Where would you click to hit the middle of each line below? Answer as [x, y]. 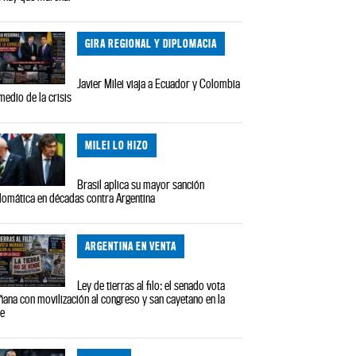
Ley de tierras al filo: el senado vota [151, 286]
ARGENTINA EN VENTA [131, 246]
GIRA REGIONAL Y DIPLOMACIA [151, 44]
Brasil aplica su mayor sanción [141, 185]
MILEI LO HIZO [117, 145]
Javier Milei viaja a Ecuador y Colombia [159, 83]
